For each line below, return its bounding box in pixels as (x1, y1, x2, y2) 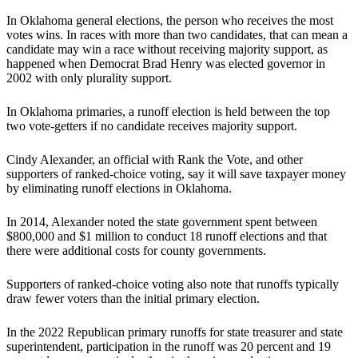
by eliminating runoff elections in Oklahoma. (6, 181, 232, 196)
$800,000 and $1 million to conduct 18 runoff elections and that (6, 229, 327, 244)
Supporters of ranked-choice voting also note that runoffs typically (6, 277, 339, 292)
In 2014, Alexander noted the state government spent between (6, 215, 317, 229)
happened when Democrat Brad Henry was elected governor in (6, 57, 325, 71)
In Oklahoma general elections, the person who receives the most (6, 14, 333, 28)
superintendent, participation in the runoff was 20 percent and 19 (6, 340, 331, 354)
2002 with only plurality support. (6, 71, 172, 86)
